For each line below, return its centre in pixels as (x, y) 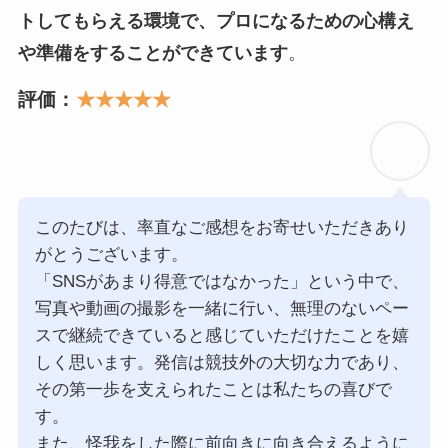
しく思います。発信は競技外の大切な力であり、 (221, 362)
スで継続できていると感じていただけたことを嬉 (221, 335)
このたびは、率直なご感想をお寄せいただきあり (221, 227)
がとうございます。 (111, 254)
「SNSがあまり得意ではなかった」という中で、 (221, 281)
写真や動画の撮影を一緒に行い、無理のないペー (221, 308)
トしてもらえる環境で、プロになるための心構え (215, 20)
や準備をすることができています (152, 52)
